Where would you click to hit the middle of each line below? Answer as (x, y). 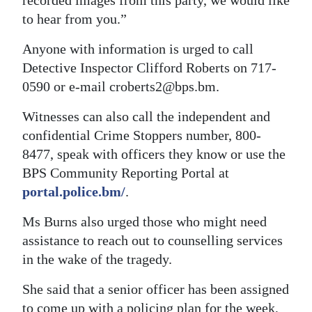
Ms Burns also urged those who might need (145, 221)
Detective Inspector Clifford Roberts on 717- (149, 68)
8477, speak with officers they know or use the (154, 154)
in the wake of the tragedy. (97, 259)
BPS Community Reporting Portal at (126, 173)
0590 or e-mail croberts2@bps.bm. (121, 86)
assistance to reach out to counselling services (153, 240)
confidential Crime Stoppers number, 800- (142, 135)
